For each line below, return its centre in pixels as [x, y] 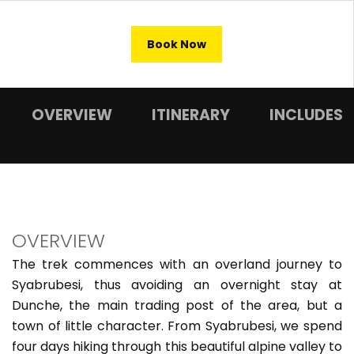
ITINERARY [191, 115]
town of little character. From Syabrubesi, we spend [177, 326]
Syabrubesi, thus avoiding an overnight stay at [177, 285]
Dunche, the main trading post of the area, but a [177, 305]
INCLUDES [306, 115]
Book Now [177, 44]
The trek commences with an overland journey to [177, 264]
